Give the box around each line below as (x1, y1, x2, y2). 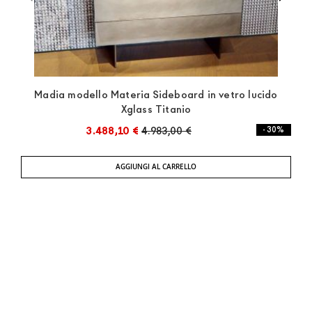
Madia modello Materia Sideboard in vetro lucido (34, 88, 278, 102)
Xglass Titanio (120, 102, 192, 116)
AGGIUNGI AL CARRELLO (116, 162, 196, 171)
